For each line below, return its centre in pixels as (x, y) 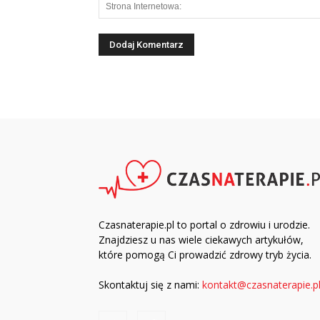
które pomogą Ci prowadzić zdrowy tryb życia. (205, 254)
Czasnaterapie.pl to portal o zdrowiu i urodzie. (204, 224)
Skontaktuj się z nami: (150, 284)
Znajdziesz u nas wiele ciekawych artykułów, (201, 239)
